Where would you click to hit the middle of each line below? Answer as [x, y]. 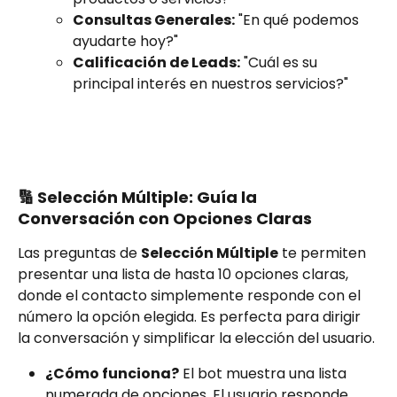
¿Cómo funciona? [112, 373]
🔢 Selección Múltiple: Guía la [139, 197]
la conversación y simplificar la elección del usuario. [196, 338]
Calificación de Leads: [156, 62]
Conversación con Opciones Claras [165, 218]
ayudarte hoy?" [125, 41]
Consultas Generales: [154, 19]
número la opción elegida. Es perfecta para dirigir [191, 316]
